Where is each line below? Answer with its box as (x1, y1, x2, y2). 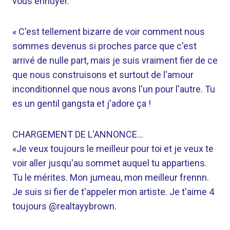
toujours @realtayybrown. (12, 201, 117, 212)
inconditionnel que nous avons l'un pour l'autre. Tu (12, 84, 215, 94)
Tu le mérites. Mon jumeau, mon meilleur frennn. (12, 172, 209, 183)
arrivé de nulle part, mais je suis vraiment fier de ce (12, 55, 218, 66)
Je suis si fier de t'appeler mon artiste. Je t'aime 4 (12, 186, 214, 197)
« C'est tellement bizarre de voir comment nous (12, 26, 205, 37)
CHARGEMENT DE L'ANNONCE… (12, 129, 143, 140)
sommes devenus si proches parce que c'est (12, 41, 197, 51)
